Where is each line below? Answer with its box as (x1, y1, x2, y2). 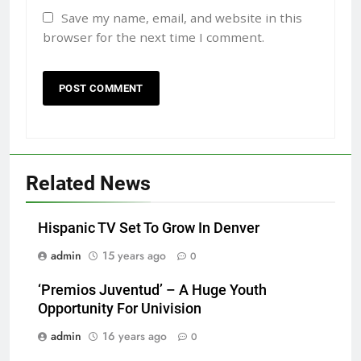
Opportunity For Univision (38, 300, 201, 317)
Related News (26, 171, 151, 195)
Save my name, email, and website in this (61, 9, 302, 26)
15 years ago (102, 247, 166, 263)
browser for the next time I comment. (43, 28, 264, 45)
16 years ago (102, 327, 167, 344)
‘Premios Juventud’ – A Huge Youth (38, 281, 267, 298)
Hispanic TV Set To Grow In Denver (38, 219, 259, 236)
